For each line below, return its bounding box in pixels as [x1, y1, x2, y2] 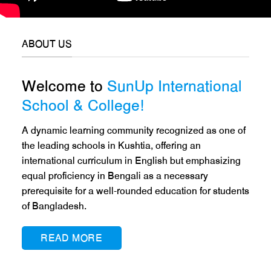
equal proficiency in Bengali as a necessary [21, 177, 208, 191]
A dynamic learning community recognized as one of [21, 132, 246, 145]
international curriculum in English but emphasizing [21, 162, 241, 175]
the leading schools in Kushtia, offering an [21, 147, 201, 160]
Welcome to [21, 84, 107, 104]
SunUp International [106, 84, 242, 104]
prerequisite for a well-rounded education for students [21, 192, 249, 206]
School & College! [21, 103, 144, 123]
